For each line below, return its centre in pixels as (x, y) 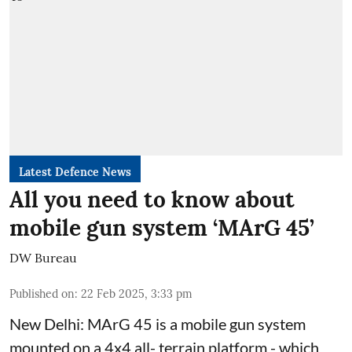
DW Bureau (43, 257)
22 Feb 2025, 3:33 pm (137, 293)
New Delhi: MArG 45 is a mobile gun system (158, 323)
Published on (42, 293)
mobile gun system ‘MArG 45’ (162, 227)
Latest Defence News (75, 172)
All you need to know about (152, 199)
